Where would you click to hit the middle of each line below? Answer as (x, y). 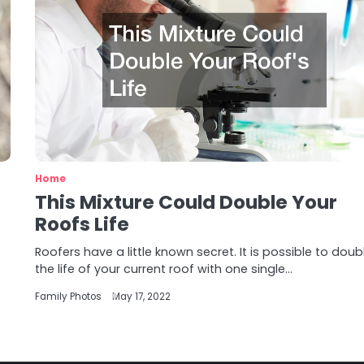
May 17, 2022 (142, 297)
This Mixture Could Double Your (186, 202)
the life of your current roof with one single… (164, 269)
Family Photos (69, 297)
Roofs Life (82, 224)
